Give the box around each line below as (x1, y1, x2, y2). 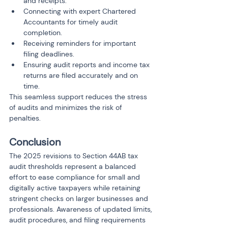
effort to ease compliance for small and (9, 173, 142, 182)
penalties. (9, 113, 41, 123)
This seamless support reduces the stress (9, 92, 149, 101)
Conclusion (9, 135, 61, 149)
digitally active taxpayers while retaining (9, 183, 142, 192)
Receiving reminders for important (23, 39, 138, 48)
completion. (23, 28, 62, 37)
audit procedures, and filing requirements (9, 215, 148, 224)
